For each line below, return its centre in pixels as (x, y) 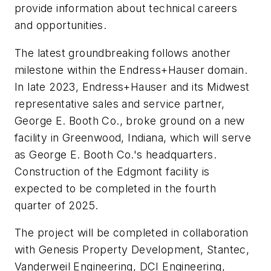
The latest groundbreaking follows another (123, 53)
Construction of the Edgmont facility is (112, 171)
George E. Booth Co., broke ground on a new (130, 120)
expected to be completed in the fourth (116, 188)
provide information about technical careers (126, 8)
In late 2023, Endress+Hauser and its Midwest (132, 87)
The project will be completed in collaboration (132, 233)
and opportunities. (61, 25)
